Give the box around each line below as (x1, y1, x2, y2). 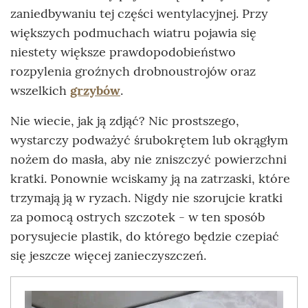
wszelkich (10, 82, 70, 99)
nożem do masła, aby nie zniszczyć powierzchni (10, 151, 287, 168)
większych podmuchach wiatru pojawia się (10, 25, 256, 41)
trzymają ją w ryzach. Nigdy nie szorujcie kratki (10, 190, 283, 206)
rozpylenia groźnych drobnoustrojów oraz (10, 63, 256, 80)
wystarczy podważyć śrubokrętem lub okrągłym (10, 132, 288, 148)
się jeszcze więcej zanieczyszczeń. (10, 247, 206, 264)
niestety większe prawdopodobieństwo (10, 44, 236, 60)
